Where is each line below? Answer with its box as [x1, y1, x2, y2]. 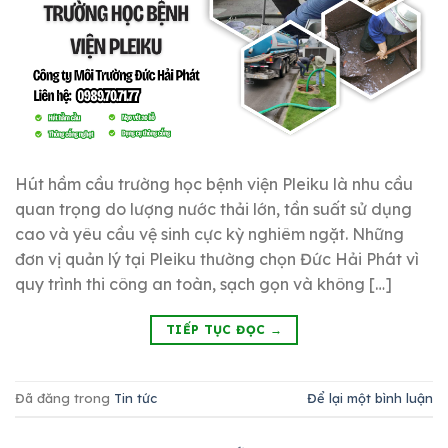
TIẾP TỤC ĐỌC [165, 321, 270, 337]
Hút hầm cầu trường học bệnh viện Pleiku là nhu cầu [15, 173, 413, 194]
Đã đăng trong [15, 390, 114, 407]
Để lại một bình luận [307, 390, 433, 407]
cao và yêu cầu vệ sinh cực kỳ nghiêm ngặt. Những [15, 223, 404, 244]
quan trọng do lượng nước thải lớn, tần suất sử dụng [15, 198, 412, 219]
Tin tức [114, 390, 157, 407]
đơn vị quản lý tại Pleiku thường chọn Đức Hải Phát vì [15, 248, 419, 269]
